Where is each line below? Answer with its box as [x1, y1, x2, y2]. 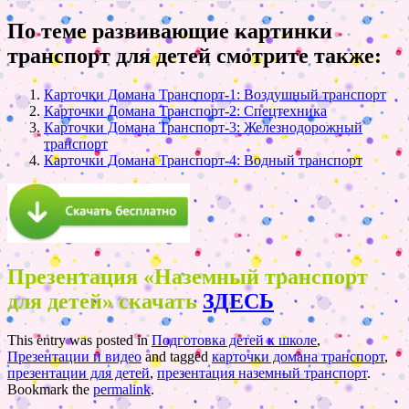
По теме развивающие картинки [7, 18, 332, 43]
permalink [93, 381, 151, 397]
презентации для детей [7, 364, 150, 381]
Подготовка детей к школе [152, 331, 317, 348]
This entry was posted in [7, 331, 152, 348]
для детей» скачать [7, 288, 197, 313]
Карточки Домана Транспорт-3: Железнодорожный [44, 119, 362, 135]
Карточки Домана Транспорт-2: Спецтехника [44, 102, 327, 119]
